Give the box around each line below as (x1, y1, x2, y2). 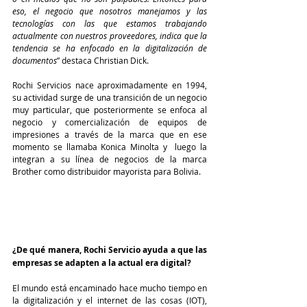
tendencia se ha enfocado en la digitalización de (12, 42, 207, 54)
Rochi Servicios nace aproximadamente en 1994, (12, 79, 207, 91)
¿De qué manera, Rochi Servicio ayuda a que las (12, 244, 207, 256)
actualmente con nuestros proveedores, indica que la (12, 30, 207, 42)
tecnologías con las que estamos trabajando (12, 18, 207, 29)
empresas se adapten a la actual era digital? (12, 257, 191, 269)
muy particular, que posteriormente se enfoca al (12, 104, 207, 116)
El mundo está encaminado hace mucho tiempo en (12, 282, 207, 294)
